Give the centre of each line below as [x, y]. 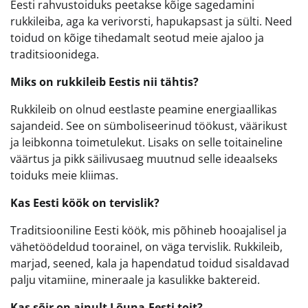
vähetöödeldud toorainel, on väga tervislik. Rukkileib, [146, 247]
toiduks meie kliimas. [64, 176]
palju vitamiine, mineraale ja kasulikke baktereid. [135, 280]
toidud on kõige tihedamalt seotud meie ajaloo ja [137, 38]
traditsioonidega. [55, 55]
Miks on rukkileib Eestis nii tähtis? [104, 82]
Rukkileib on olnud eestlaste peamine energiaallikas [144, 110]
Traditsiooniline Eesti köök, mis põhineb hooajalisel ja [148, 231]
